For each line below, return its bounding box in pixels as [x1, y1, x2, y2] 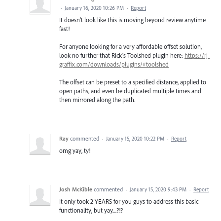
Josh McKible [59, 185, 92, 193]
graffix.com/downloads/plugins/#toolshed [59, 60, 169, 69]
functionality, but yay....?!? [59, 206, 123, 215]
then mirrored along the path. [59, 96, 135, 104]
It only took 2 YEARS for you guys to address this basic [59, 197, 198, 206]
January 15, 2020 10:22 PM [106, 135, 164, 143]
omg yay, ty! [59, 147, 90, 155]
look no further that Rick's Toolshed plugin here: [59, 51, 184, 60]
